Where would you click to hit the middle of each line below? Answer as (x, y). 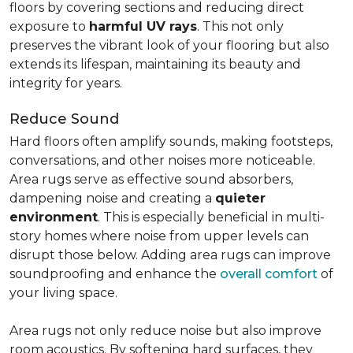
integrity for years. (66, 83)
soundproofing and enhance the (115, 274)
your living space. (63, 293)
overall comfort (269, 274)
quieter (240, 198)
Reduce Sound (64, 119)
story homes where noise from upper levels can (159, 236)
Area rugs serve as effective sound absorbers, (151, 179)
